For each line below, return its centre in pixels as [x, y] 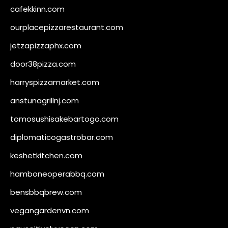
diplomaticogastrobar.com [62, 137]
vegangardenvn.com [50, 210]
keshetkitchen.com [46, 155]
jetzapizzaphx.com [46, 45]
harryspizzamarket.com [55, 82]
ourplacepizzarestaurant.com [67, 27]
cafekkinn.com [37, 9]
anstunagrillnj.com [45, 100]
